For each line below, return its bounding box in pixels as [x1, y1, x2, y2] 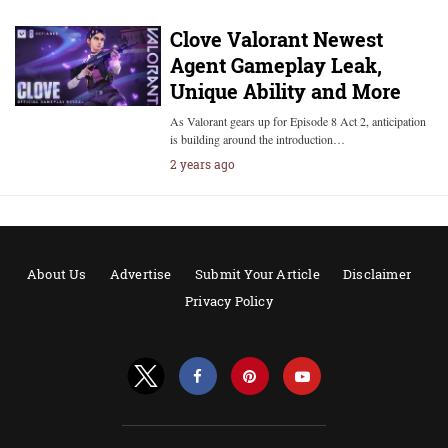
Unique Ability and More [169, 78, 401, 104]
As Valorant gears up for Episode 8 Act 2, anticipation [169, 113, 426, 129]
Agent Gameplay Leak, [169, 52, 382, 78]
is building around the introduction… [169, 131, 345, 147]
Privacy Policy [185, 292, 273, 310]
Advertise [109, 265, 172, 283]
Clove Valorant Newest [169, 26, 383, 52]
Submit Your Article [194, 265, 320, 283]
